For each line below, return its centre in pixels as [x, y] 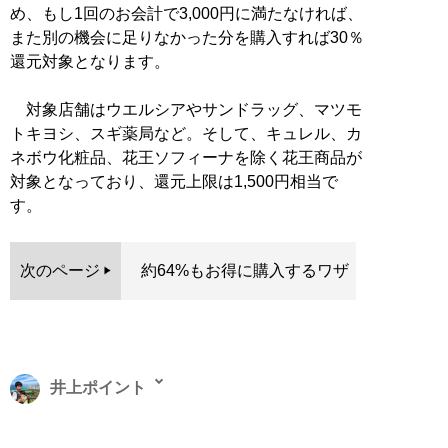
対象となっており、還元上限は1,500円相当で [174, 181]
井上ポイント [98, 387]
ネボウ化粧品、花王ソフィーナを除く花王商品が [186, 157]
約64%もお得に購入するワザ [244, 271]
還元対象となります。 [90, 61]
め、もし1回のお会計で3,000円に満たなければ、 [186, 13]
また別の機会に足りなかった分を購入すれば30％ [187, 37]
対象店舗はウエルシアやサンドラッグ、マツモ [186, 109]
